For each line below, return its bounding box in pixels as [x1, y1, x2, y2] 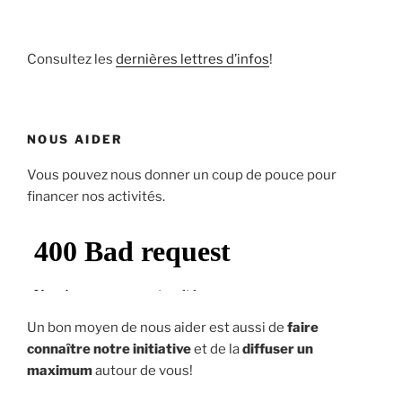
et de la [191, 341, 242, 358]
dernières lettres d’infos [116, 51, 269, 68]
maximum [27, 363, 92, 380]
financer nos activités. [27, 188, 165, 205]
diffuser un [242, 341, 313, 358]
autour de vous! [92, 363, 193, 380]
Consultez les [27, 51, 116, 68]
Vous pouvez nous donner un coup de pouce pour [27, 167, 336, 184]
